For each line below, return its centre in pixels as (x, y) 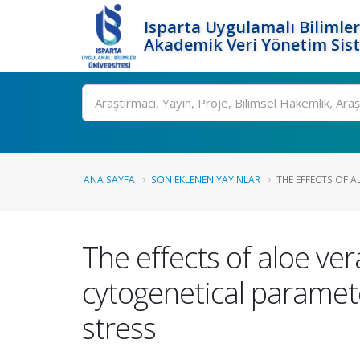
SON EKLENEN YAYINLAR (206, 179)
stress (119, 328)
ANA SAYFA (109, 179)
